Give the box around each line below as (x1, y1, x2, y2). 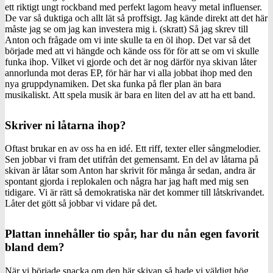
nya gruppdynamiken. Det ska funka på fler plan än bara (5, 78, 221, 89)
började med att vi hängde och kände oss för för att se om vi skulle (5, 45, 259, 56)
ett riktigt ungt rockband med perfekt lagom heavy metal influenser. (5, 1, 262, 12)
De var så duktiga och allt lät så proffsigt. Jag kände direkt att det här (5, 12, 268, 23)
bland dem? (5, 241, 65, 254)
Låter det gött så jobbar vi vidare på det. (5, 198, 157, 209)
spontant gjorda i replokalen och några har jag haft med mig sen (5, 176, 249, 187)
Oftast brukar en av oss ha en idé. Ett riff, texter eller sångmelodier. (5, 143, 261, 154)
